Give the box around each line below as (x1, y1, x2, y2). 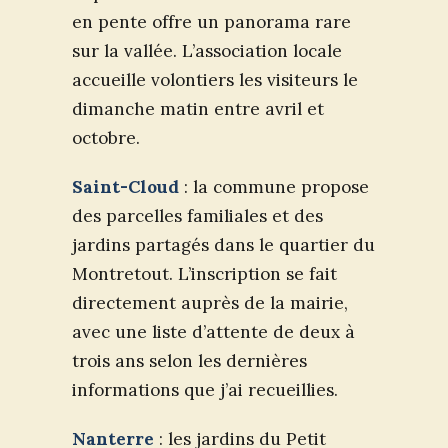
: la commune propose (179, 176, 369, 199)
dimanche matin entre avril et (72, 98, 324, 121)
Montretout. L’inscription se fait (72, 263, 337, 286)
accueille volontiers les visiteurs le (72, 69, 358, 92)
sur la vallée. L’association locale (72, 40, 342, 63)
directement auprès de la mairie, (72, 292, 348, 315)
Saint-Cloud (72, 176, 179, 199)
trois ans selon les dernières (72, 350, 307, 373)
